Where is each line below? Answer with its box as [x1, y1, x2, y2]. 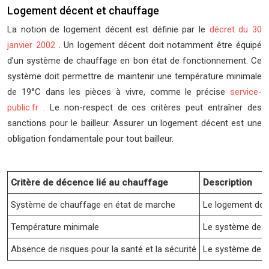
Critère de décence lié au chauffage [11, 177, 168, 188]
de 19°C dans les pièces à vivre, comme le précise [7, 86, 230, 97]
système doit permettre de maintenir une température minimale [7, 71, 262, 82]
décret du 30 [209, 24, 262, 35]
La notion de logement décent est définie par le [7, 24, 210, 35]
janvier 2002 [7, 40, 59, 50]
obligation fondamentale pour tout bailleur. [7, 133, 174, 144]
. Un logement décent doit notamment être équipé [58, 40, 262, 50]
